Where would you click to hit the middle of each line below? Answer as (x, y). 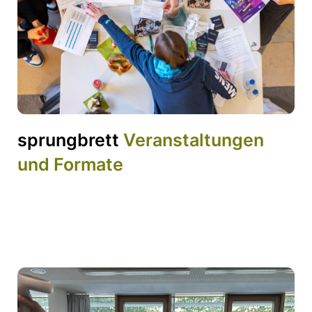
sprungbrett (70, 140)
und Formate (70, 165)
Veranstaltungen (194, 140)
